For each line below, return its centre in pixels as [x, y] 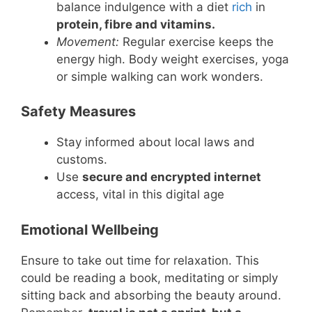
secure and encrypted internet [172, 177]
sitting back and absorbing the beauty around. [151, 295]
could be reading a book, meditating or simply [149, 278]
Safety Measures [78, 112]
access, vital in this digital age [140, 195]
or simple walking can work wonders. [160, 76]
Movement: [88, 41]
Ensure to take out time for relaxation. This [140, 260]
